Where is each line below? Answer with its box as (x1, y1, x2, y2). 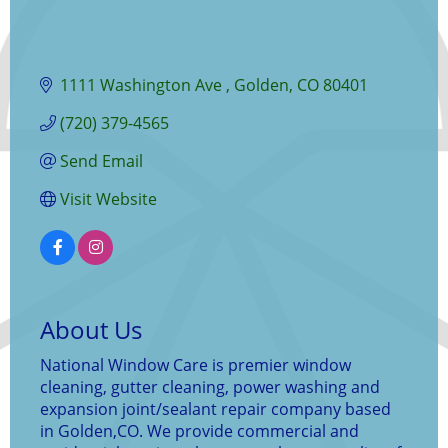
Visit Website (60, 188, 157, 211)
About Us (40, 313, 142, 347)
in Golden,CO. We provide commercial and (40, 420, 359, 443)
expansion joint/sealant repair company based (40, 398, 391, 421)
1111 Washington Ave (60, 74, 226, 97)
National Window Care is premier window (40, 354, 351, 377)
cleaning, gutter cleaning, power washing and (40, 376, 380, 399)
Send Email (60, 150, 143, 173)
